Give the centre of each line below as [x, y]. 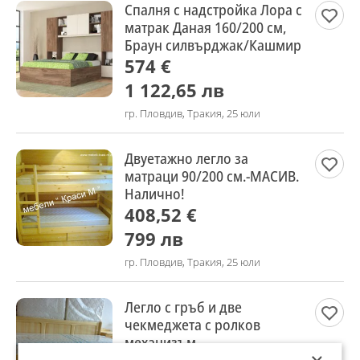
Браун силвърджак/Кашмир [213, 45]
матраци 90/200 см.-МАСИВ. [212, 176]
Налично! [155, 194]
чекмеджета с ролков [192, 325]
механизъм [160, 342]
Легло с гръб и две [183, 307]
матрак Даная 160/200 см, [205, 27]
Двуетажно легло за [186, 158]
